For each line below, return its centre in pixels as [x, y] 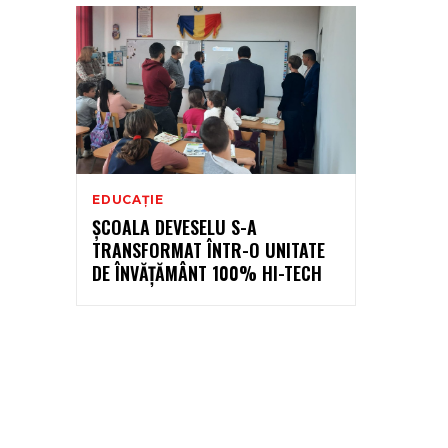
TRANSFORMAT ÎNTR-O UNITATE [208, 249]
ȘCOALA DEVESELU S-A [174, 226]
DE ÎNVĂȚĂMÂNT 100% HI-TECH [207, 272]
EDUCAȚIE [128, 199]
